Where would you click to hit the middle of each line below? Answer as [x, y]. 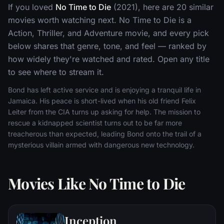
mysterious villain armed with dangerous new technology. [101, 144]
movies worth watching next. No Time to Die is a [100, 20]
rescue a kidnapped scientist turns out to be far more [95, 122]
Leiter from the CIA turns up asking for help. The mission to [104, 111]
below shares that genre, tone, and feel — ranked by [107, 46]
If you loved [32, 7]
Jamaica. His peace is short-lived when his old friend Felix [102, 100]
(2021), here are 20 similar [162, 7]
